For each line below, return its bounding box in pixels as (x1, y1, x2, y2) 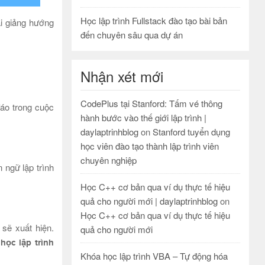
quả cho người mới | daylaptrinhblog (80, 195, 218, 207)
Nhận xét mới (80, 66, 163, 86)
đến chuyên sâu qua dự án (80, 28, 183, 41)
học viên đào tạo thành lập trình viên (80, 140, 219, 152)
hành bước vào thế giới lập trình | (80, 111, 206, 124)
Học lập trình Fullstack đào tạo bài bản (80, 14, 227, 27)
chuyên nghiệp (80, 154, 137, 166)
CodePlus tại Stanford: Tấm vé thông (80, 97, 222, 109)
